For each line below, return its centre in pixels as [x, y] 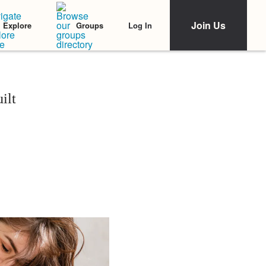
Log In [140, 25]
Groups [90, 25]
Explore [17, 25]
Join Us [208, 25]
